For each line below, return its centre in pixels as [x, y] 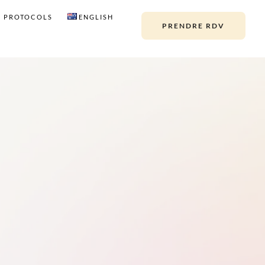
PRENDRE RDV [194, 26]
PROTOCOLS [28, 17]
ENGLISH [96, 17]
